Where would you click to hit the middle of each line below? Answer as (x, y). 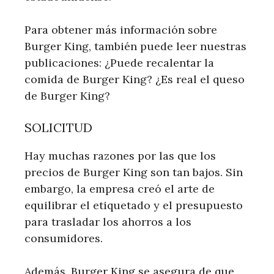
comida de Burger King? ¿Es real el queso (135, 79)
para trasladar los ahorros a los (108, 221)
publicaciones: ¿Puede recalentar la (119, 62)
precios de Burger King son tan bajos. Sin (134, 172)
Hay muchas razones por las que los (120, 155)
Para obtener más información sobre (121, 29)
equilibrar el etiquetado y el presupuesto (134, 205)
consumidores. (64, 238)
